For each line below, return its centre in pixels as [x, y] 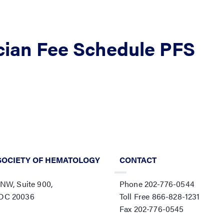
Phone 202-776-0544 [157, 184]
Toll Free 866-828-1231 [160, 196]
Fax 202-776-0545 [152, 209]
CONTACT [138, 160]
